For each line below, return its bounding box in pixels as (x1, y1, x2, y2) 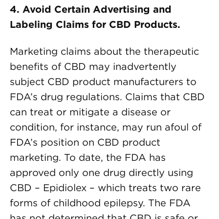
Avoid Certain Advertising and (22, 3, 172, 15)
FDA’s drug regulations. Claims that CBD (10, 91, 205, 103)
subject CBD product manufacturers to (10, 76, 197, 88)
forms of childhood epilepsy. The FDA (10, 197, 191, 209)
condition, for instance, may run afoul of (10, 121, 201, 133)
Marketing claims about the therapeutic (10, 45, 199, 57)
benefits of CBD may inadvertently (10, 61, 176, 72)
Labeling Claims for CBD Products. (10, 19, 180, 30)
